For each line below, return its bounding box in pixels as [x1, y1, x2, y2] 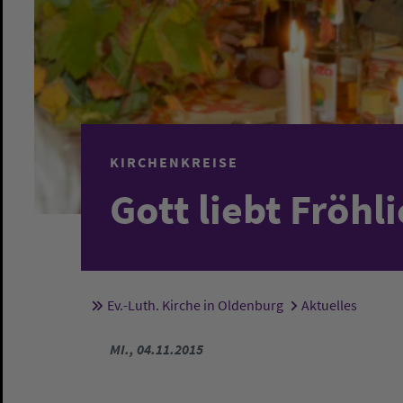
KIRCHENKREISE [110, 153, 238, 171]
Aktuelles [300, 296, 357, 314]
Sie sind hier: [138, 299, 224, 319]
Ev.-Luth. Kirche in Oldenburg [106, 296, 283, 314]
